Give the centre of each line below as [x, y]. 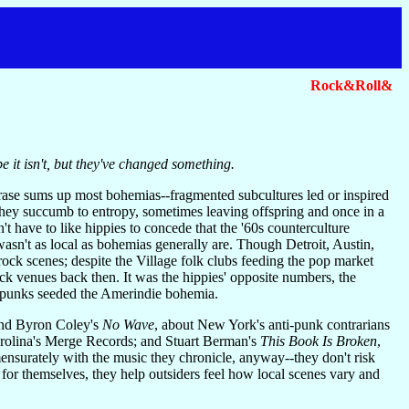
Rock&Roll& [351, 85]
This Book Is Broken [319, 341]
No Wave [128, 324]
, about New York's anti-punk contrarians [272, 324]
